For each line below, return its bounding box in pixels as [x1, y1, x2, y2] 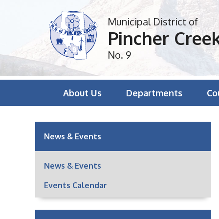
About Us [63, 88, 102, 98]
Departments [126, 88, 182, 98]
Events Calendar [44, 180, 107, 190]
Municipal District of [108, 15, 198, 28]
